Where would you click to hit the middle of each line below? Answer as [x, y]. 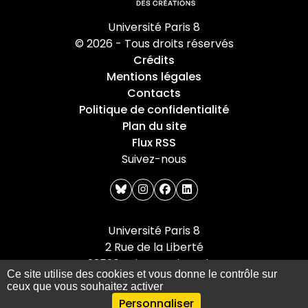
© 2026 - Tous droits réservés [154, 44]
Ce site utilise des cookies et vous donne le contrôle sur [142, 274]
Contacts [154, 93]
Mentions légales [154, 77]
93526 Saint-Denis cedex [154, 264]
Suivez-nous [154, 159]
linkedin [211, 189]
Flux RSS [154, 143]
